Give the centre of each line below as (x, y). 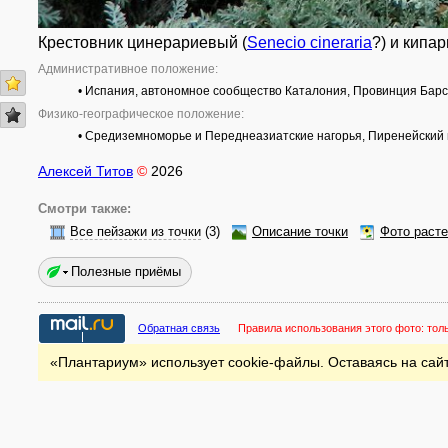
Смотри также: (84, 209)
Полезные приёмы (126, 271)
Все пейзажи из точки (135, 232)
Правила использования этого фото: (332, 328)
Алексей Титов (85, 171)
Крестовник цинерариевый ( (142, 42)
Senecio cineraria (309, 42)
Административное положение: (128, 69)
